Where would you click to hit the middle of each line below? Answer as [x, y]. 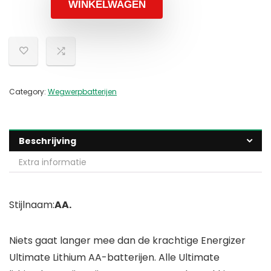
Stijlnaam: [32, 205]
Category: [28, 92]
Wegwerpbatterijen [82, 92]
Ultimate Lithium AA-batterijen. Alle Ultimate [114, 258]
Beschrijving [47, 141]
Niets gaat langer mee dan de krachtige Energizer [127, 241]
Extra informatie [53, 162]
